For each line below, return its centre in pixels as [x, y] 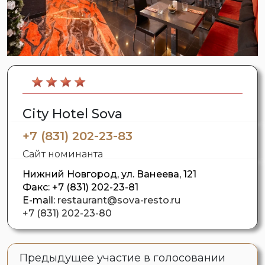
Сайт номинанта [63, 154]
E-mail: [40, 201]
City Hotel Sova [72, 114]
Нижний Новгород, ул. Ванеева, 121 [109, 174]
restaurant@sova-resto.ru [119, 201]
